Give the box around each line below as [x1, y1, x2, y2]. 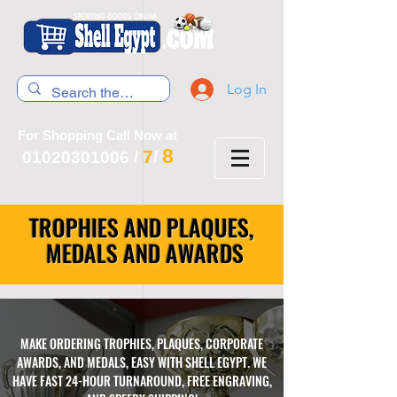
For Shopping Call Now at [18, 128, 177, 143]
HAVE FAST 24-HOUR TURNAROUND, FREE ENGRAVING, [12, 371, 272, 390]
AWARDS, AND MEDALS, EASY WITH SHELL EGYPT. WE [17, 353, 267, 371]
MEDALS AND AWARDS [40, 236, 244, 270]
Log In [226, 80, 267, 97]
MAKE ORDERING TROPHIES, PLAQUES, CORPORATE [20, 334, 263, 353]
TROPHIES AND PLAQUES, [29, 210, 254, 245]
